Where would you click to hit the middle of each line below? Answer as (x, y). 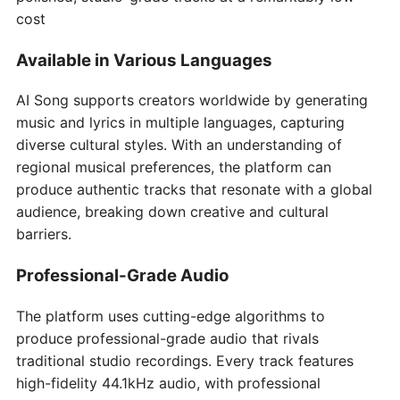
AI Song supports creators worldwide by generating (192, 100)
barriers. (44, 234)
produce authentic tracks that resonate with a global (194, 190)
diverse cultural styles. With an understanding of (179, 145)
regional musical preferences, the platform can (174, 167)
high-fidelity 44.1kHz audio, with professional (168, 383)
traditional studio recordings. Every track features (185, 360)
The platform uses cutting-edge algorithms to (171, 316)
